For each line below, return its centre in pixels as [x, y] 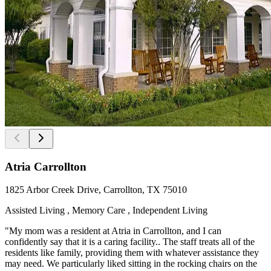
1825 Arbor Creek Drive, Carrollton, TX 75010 [96, 190]
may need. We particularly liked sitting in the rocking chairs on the [131, 264]
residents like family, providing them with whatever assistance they [132, 253]
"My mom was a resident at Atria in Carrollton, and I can [113, 231]
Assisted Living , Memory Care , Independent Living [106, 211]
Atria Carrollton [46, 166]
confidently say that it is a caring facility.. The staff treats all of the [130, 242]
